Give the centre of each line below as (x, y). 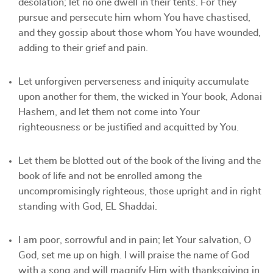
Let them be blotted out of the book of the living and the (140, 161)
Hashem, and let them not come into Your (109, 112)
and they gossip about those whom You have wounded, (140, 33)
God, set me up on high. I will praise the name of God (134, 255)
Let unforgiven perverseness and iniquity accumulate (133, 82)
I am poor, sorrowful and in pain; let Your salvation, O (135, 240)
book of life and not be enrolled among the (110, 176)
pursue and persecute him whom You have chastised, (134, 18)
